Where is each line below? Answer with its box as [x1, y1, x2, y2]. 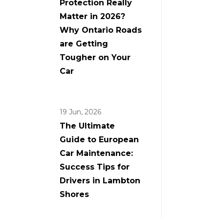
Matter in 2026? [60, 11, 125, 21]
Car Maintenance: [60, 148, 133, 158]
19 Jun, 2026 [60, 107, 101, 116]
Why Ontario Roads [60, 25, 142, 35]
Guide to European [60, 134, 139, 144]
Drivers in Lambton [60, 175, 140, 185]
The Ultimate [60, 121, 115, 131]
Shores [60, 189, 89, 199]
